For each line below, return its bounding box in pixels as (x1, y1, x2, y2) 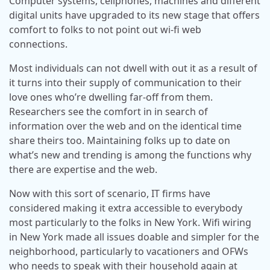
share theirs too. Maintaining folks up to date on (9, 134, 230, 147)
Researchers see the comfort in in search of (9, 105, 208, 118)
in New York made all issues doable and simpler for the (9, 230, 259, 243)
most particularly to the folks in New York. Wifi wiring (9, 216, 251, 229)
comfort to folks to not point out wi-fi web (9, 23, 201, 36)
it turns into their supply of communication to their (9, 76, 242, 89)
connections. (9, 37, 67, 51)
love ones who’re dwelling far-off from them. (9, 90, 213, 104)
